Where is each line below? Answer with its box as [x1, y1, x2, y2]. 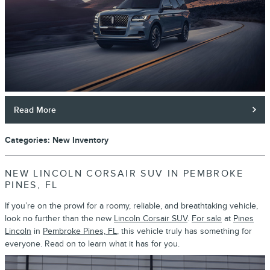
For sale [192, 213, 222, 224]
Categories [5, 134, 48, 145]
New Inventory [52, 134, 108, 145]
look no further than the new [5, 213, 114, 224]
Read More [14, 104, 57, 115]
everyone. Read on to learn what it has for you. [5, 238, 180, 249]
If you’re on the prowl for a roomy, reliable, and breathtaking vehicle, [5, 200, 258, 211]
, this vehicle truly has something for [117, 225, 252, 236]
